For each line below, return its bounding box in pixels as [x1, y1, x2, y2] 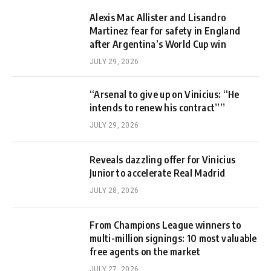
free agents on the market [90, 246, 201, 258]
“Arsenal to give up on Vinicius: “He [90, 88, 240, 101]
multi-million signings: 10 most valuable [90, 232, 257, 245]
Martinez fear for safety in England [90, 25, 241, 38]
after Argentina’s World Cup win [90, 38, 226, 51]
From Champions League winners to [90, 219, 241, 232]
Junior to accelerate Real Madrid [90, 167, 226, 180]
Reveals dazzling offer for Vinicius [90, 154, 236, 166]
